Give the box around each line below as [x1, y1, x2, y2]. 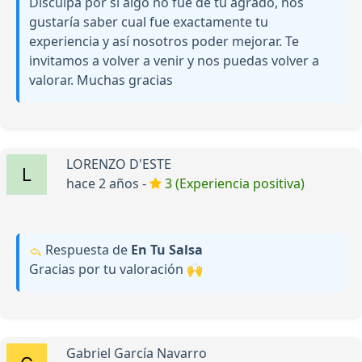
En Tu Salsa [131, 241, 203, 259]
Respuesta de [42, 241, 131, 259]
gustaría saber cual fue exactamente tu [29, 13, 268, 32]
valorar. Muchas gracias [29, 71, 173, 90]
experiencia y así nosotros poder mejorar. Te [29, 32, 299, 51]
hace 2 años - [66, 175, 149, 193]
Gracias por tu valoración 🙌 [29, 260, 203, 279]
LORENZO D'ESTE [66, 155, 171, 174]
